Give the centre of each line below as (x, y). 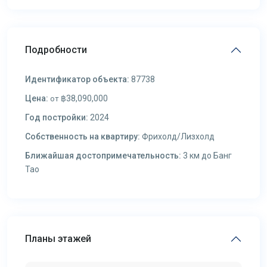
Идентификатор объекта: (77, 79)
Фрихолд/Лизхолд (177, 136)
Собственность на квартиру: (83, 136)
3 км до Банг (207, 156)
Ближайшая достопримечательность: (103, 156)
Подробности (56, 50)
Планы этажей (58, 239)
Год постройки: (57, 117)
